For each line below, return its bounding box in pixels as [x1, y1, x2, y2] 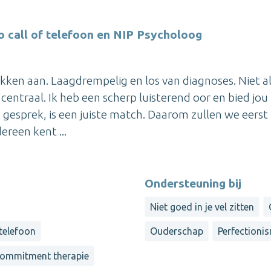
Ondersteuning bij [145, 176, 241, 190]
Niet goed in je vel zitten [150, 201, 254, 212]
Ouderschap [150, 226, 203, 237]
